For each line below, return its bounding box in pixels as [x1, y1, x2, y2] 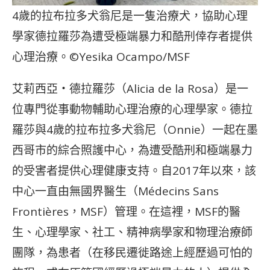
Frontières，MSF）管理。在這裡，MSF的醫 [12, 203, 240, 219]
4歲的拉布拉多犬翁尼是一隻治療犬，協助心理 [12, 7, 248, 24]
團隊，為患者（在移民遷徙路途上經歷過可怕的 [12, 244, 253, 260]
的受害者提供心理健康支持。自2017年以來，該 [12, 162, 256, 178]
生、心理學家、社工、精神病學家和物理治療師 [12, 224, 253, 240]
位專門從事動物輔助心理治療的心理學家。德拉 [12, 101, 253, 117]
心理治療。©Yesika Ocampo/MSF [12, 48, 190, 64]
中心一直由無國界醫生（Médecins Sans [12, 183, 219, 199]
